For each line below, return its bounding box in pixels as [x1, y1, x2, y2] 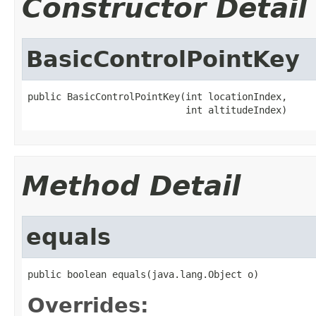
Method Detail [22, 169, 241, 202]
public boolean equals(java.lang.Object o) [28, 268, 259, 280]
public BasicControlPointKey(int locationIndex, [28, 90, 287, 102]
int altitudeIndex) [28, 104, 287, 116]
